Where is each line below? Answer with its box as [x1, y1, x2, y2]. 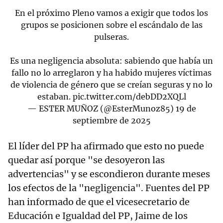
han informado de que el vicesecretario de [8, 196, 190, 208]
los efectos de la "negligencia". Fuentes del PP [8, 182, 210, 194]
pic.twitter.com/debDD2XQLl [72, 91, 186, 102]
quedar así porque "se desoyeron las [8, 154, 165, 166]
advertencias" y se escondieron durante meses [8, 168, 210, 180]
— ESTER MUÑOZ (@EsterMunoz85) [27, 103, 176, 113]
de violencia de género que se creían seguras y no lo [10, 79, 213, 90]
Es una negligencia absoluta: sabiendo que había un [10, 55, 213, 66]
